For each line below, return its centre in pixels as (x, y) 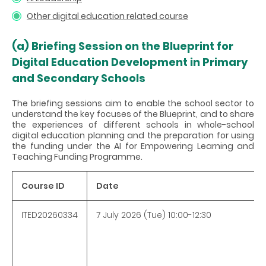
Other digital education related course (107, 16)
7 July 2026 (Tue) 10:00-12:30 (154, 215)
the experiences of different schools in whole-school (133, 124)
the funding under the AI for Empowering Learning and (133, 146)
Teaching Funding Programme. (77, 156)
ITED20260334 (50, 215)
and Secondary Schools (79, 78)
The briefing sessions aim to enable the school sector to (133, 103)
